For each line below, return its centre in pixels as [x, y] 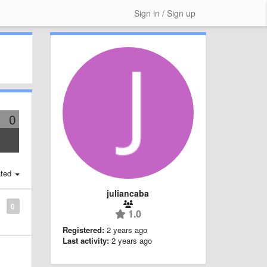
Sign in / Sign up [165, 13]
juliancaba [128, 193]
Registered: [83, 229]
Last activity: [86, 240]
